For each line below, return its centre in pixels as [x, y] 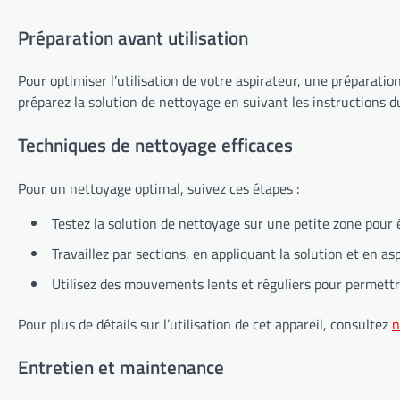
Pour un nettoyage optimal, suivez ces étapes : [158, 188]
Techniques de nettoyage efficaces [155, 145]
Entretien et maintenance [121, 367]
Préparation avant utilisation [133, 37]
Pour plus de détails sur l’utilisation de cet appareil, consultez [205, 324]
